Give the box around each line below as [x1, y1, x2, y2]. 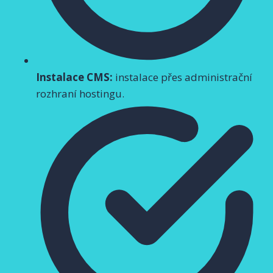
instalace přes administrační [113, 69, 252, 84]
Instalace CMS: [36, 69, 113, 84]
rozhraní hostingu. [36, 86, 124, 101]
